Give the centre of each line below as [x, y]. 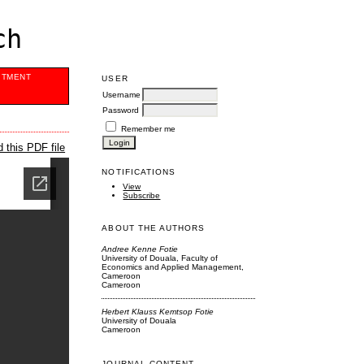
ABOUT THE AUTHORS [154, 227]
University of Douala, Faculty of [160, 258]
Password [121, 110]
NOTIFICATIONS [139, 171]
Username [122, 94]
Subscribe [142, 196]
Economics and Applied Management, [173, 267]
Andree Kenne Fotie [140, 249]
